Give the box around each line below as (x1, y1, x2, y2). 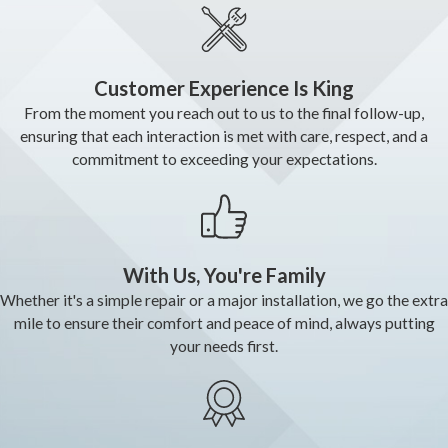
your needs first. (170, 337, 278, 356)
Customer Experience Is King (94, 76, 354, 101)
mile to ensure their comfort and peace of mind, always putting (13, 314, 435, 333)
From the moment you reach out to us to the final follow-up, (24, 104, 424, 123)
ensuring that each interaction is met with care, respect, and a (20, 127, 428, 146)
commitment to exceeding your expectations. (71, 150, 377, 169)
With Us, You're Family (122, 263, 326, 288)
